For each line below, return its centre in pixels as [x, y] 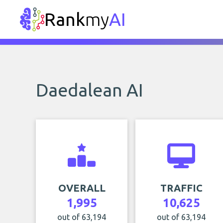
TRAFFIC [181, 188]
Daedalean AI [90, 90]
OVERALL [82, 188]
